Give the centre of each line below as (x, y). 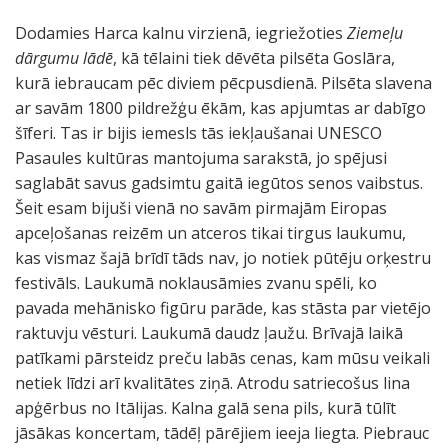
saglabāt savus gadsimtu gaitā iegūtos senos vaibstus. (219, 183)
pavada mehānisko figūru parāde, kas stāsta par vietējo (223, 308)
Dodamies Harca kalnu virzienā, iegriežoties (181, 33)
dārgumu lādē (64, 58)
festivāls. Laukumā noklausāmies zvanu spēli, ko (196, 283)
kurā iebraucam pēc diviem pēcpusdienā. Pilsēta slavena (223, 83)
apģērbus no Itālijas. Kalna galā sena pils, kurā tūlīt (205, 408)
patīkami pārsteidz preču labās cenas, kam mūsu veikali (222, 358)
